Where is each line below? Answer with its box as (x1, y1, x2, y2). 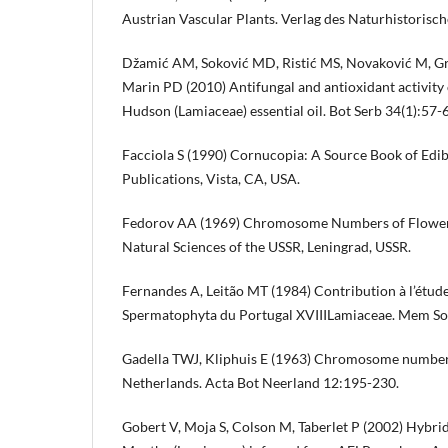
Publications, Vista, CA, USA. (122, 169, 300, 187)
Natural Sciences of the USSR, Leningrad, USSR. (122, 237, 411, 255)
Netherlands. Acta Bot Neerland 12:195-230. (122, 374, 399, 392)
